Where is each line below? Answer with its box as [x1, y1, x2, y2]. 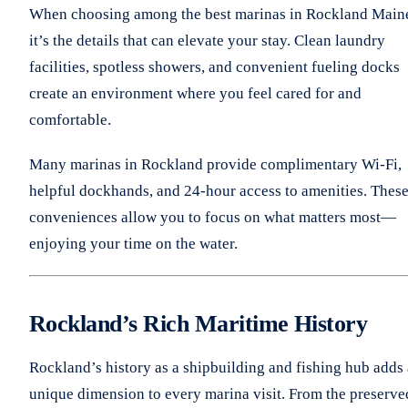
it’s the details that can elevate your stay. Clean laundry [29, 31, 385, 49]
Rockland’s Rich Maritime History [29, 310, 368, 337]
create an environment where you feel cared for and [29, 84, 362, 102]
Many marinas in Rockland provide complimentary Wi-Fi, [29, 155, 402, 173]
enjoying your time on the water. [29, 234, 238, 252]
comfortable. [29, 110, 111, 128]
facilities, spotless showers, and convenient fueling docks [29, 57, 400, 76]
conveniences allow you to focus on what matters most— [29, 208, 396, 226]
